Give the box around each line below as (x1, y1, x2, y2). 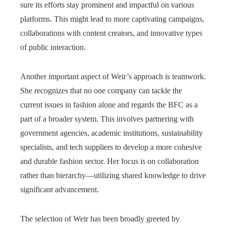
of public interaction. (20, 42, 86, 51)
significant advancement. (20, 185, 99, 194)
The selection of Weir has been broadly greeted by (20, 214, 180, 223)
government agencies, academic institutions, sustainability (20, 128, 203, 137)
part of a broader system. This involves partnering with (20, 114, 194, 123)
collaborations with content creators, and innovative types (20, 28, 202, 37)
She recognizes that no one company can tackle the (20, 86, 182, 95)
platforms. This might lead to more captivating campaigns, (20, 14, 204, 23)
